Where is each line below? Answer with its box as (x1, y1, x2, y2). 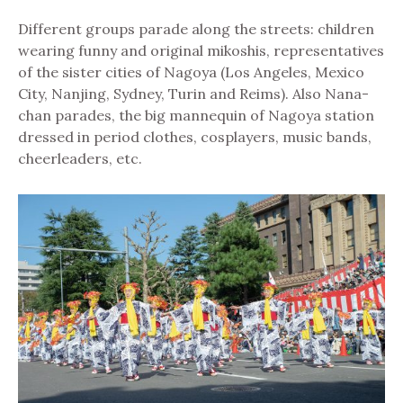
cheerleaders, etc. (18, 148, 142, 167)
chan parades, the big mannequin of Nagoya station (18, 105, 374, 124)
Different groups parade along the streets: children (18, 19, 374, 38)
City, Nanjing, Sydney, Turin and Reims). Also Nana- (18, 84, 369, 103)
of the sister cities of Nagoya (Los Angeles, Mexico (18, 62, 364, 81)
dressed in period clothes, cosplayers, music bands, (18, 127, 372, 146)
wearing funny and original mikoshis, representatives (18, 40, 384, 59)
